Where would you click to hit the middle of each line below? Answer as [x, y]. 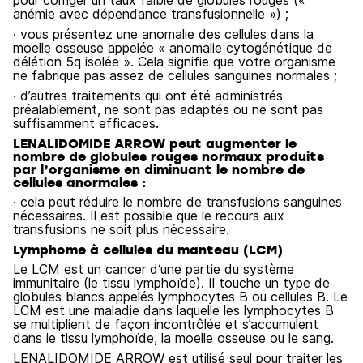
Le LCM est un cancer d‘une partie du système [154, 269]
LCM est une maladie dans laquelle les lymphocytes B [173, 310]
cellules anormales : [80, 182]
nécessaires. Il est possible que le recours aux [149, 216]
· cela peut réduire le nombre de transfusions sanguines [177, 202]
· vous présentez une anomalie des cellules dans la [163, 34]
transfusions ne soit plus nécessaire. [121, 229]
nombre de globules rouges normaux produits [169, 156]
